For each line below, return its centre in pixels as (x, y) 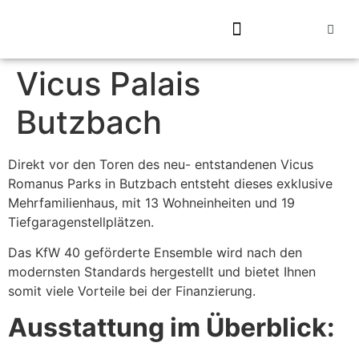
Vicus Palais (108, 84)
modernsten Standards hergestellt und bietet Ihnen (162, 272)
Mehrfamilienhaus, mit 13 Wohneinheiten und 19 (151, 203)
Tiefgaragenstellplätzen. (81, 222)
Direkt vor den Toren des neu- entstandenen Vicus (161, 164)
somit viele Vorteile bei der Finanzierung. (132, 291)
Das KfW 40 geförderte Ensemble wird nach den (155, 253)
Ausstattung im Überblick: (171, 327)
